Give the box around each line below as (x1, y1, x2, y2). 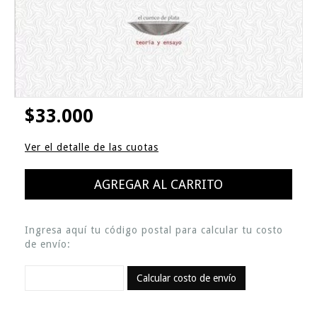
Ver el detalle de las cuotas (25, 141, 158, 153)
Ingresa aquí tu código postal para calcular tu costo (25, 224, 283, 236)
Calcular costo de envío (137, 272, 236, 284)
